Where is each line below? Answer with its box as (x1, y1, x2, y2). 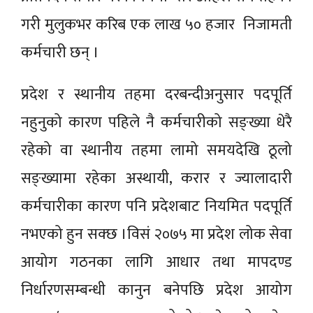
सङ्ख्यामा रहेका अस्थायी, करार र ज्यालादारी (21, 165, 292, 191)
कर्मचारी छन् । (21, 39, 99, 66)
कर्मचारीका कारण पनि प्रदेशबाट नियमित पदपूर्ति (21, 193, 292, 219)
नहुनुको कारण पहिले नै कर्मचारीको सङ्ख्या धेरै (21, 109, 292, 136)
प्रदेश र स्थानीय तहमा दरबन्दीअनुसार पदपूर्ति (21, 81, 292, 108)
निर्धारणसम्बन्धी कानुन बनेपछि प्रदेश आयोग (21, 277, 292, 303)
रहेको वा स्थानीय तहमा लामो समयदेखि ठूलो (21, 137, 292, 163)
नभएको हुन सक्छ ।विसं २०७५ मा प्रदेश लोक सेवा (21, 221, 292, 247)
